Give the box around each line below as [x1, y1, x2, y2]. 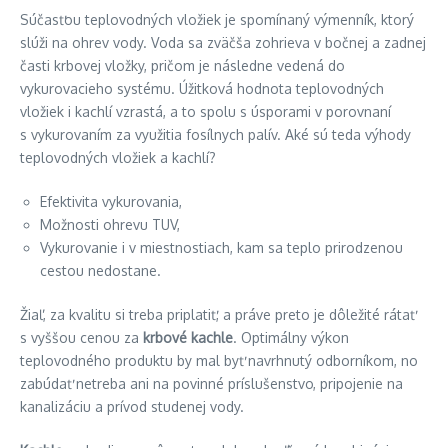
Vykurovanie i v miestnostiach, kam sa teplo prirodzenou [40, 239, 403, 256]
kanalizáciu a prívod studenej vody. [20, 398, 244, 415]
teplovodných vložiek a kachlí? [20, 149, 216, 166]
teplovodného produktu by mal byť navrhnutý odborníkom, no [20, 352, 418, 369]
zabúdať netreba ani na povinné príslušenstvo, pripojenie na [20, 375, 403, 392]
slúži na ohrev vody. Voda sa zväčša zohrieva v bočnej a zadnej [20, 34, 426, 51]
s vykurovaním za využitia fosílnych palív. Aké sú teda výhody [20, 126, 411, 143]
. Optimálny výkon [233, 329, 349, 346]
